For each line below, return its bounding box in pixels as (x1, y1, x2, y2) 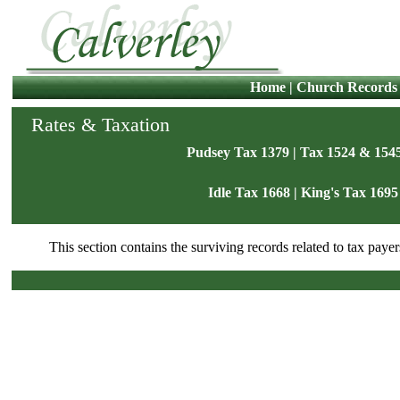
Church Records (296, 79, 397, 95)
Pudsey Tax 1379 (187, 145, 289, 160)
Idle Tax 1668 (207, 185, 290, 200)
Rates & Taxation (31, 113, 170, 136)
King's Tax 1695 (300, 185, 398, 200)
